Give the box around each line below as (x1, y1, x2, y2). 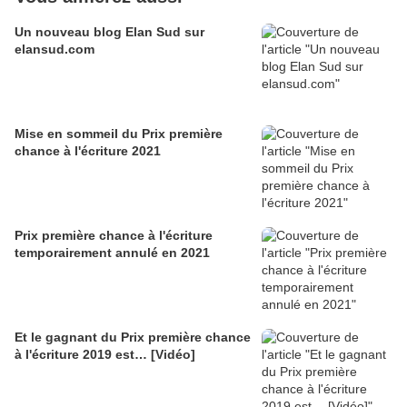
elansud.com (15, 42, 94, 57)
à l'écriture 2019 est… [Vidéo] (15, 347, 195, 362)
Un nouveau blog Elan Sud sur (15, 25, 204, 40)
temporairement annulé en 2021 (15, 245, 210, 261)
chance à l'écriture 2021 (15, 144, 161, 159)
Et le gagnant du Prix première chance (15, 330, 251, 345)
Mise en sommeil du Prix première (15, 126, 223, 142)
